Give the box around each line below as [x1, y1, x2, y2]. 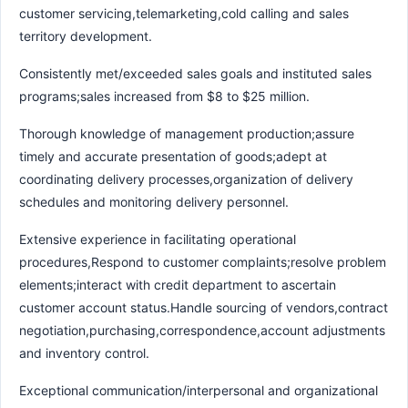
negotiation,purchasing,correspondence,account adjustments [19, 321, 385, 338]
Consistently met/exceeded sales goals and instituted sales [19, 65, 372, 81]
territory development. [19, 27, 152, 44]
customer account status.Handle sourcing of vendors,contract [19, 299, 388, 315]
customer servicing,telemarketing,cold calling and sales [19, 5, 349, 21]
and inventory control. [19, 344, 149, 361]
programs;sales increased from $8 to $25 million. [19, 87, 310, 104]
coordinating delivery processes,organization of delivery [19, 170, 353, 187]
